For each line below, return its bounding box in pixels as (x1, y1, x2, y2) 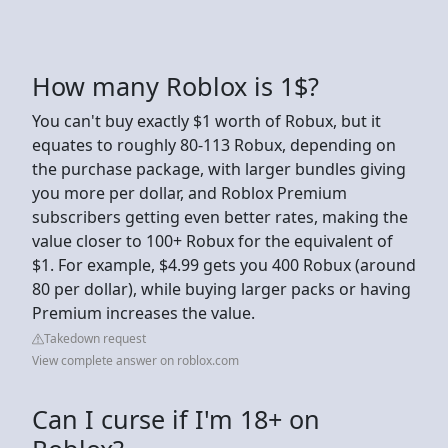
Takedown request (44, 329, 146, 347)
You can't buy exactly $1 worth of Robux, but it (32, 109, 381, 132)
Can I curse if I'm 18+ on (32, 401, 320, 436)
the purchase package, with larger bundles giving (32, 157, 406, 180)
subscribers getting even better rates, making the (32, 205, 408, 228)
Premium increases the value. (32, 301, 259, 324)
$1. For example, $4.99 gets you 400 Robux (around (32, 253, 416, 276)
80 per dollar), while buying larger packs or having (32, 277, 411, 300)
